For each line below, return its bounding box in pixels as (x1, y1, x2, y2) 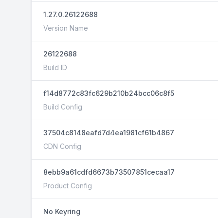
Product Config (43, 182, 92, 190)
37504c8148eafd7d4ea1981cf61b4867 (43, 128, 174, 137)
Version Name (43, 24, 88, 32)
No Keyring (43, 207, 80, 216)
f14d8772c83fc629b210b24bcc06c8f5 (43, 89, 174, 97)
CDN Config (43, 142, 81, 150)
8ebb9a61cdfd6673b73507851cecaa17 (43, 168, 175, 176)
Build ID (43, 63, 67, 72)
